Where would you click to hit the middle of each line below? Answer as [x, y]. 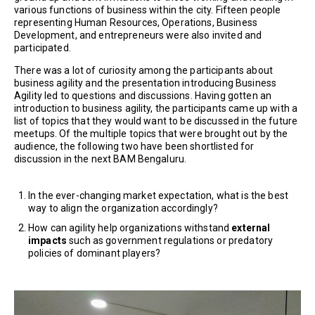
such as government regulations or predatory [170, 240]
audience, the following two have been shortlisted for [134, 146]
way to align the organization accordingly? [123, 208]
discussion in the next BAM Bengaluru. [101, 159]
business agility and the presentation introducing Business [146, 83]
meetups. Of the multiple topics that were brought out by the [151, 133]
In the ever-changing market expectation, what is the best [158, 195]
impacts [47, 240]
